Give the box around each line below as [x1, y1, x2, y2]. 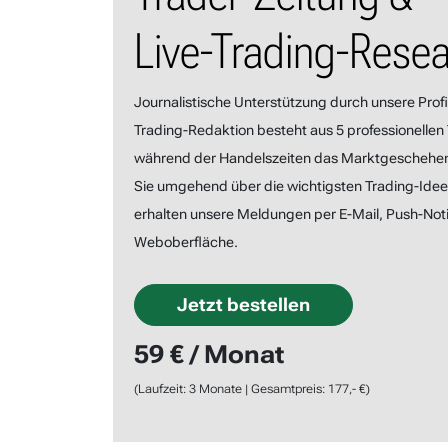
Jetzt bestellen [176, 294, 310, 315]
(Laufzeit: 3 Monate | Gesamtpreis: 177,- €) [133, 381, 370, 396]
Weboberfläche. [133, 233, 238, 250]
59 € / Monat [133, 339, 284, 369]
